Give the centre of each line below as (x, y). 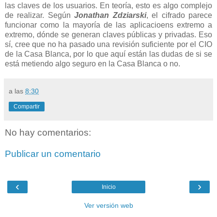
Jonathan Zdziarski (110, 15)
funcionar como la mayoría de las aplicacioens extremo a (108, 25)
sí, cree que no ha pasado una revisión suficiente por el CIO (108, 44)
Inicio (108, 187)
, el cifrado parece (179, 15)
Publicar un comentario (53, 154)
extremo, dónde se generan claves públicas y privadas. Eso (108, 34)
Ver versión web (108, 205)
